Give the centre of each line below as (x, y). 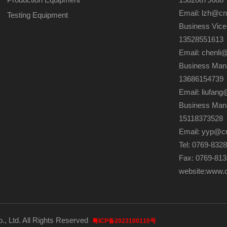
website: (193, 171)
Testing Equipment (37, 15)
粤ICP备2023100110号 (124, 221)
